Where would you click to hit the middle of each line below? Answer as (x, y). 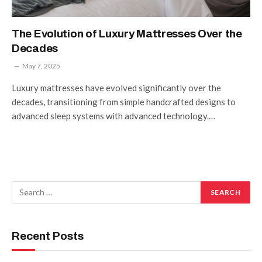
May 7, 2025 (41, 65)
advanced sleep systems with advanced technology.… (113, 116)
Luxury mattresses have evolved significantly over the (116, 87)
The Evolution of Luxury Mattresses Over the (127, 33)
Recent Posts (48, 236)
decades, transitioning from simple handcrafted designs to (124, 101)
